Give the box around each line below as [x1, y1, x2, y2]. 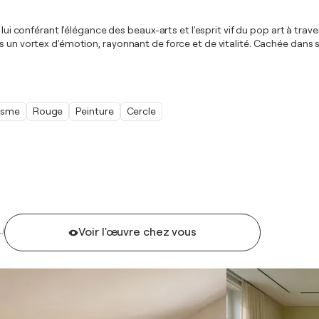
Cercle [126, 105, 156, 117]
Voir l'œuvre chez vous [78, 226, 197, 239]
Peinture [75, 105, 114, 117]
